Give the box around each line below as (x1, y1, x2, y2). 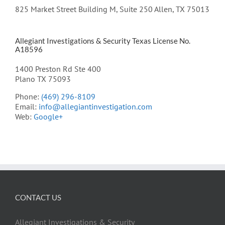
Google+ (34, 111, 63, 122)
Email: (15, 101, 39, 111)
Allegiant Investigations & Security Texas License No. (15, 36, 190, 45)
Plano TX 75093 (15, 73, 71, 84)
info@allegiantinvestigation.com (39, 101, 152, 111)
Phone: (15, 91, 41, 101)
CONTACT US (15, 192, 61, 202)
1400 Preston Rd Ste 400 (15, 63, 101, 74)
